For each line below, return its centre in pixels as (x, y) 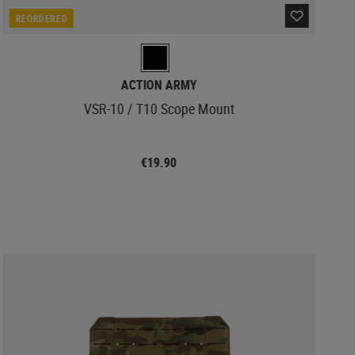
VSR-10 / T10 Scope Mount (159, 108)
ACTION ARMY (159, 84)
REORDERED (42, 18)
